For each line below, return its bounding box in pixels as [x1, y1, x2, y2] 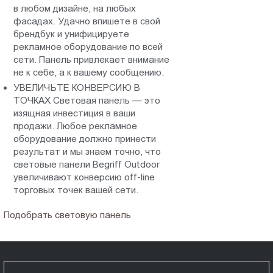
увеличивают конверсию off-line [13, 171, 155, 182]
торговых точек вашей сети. [13, 184, 139, 195]
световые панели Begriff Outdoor [13, 158, 160, 169]
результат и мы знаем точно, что [13, 146, 161, 157]
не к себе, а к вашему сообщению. [13, 66, 165, 77]
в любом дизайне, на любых [13, 2, 136, 13]
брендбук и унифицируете [13, 28, 130, 39]
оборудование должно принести [13, 133, 157, 144]
